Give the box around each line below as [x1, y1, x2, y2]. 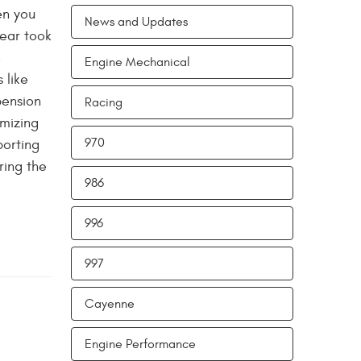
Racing [85, 95, 122, 110]
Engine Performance [85, 337, 196, 352]
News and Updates [85, 15, 188, 30]
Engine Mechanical [85, 55, 190, 70]
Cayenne [85, 297, 135, 312]
